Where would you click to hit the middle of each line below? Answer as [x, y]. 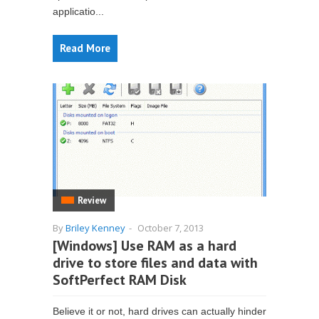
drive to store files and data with [155, 263]
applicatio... [78, 11]
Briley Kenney [95, 228]
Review [92, 200]
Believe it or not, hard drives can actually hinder [159, 311]
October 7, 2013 [171, 228]
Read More [85, 48]
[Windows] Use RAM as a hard [145, 246]
